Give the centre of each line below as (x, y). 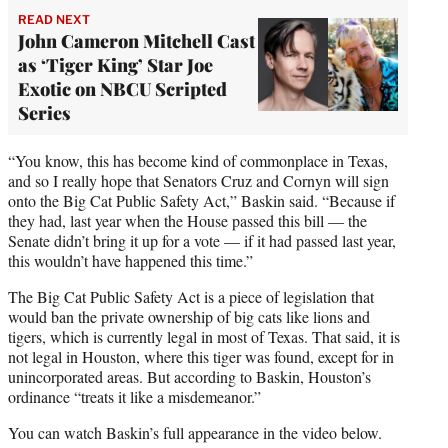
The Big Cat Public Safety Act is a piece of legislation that (191, 296)
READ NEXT (54, 19)
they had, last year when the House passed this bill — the (187, 220)
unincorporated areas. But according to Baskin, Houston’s (189, 376)
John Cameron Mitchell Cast (136, 40)
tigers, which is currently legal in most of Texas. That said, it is (204, 336)
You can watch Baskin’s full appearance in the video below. (195, 432)
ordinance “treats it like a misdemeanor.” (134, 396)
